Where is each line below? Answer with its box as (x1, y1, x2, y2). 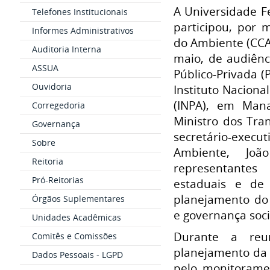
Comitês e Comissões (31, 230, 117, 242)
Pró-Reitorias (31, 174, 84, 186)
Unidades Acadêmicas (31, 212, 121, 223)
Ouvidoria (31, 81, 72, 92)
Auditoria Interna (31, 43, 101, 55)
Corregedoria (31, 99, 85, 111)
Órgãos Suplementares (31, 193, 125, 204)
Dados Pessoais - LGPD (31, 249, 123, 260)
